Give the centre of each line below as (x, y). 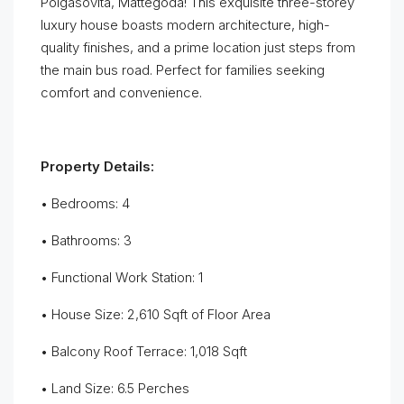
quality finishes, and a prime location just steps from (198, 47)
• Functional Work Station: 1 (122, 277)
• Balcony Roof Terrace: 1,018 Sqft (144, 351)
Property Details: (97, 166)
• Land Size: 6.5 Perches (115, 388)
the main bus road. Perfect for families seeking (183, 70)
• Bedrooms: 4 (85, 203)
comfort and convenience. (121, 92)
